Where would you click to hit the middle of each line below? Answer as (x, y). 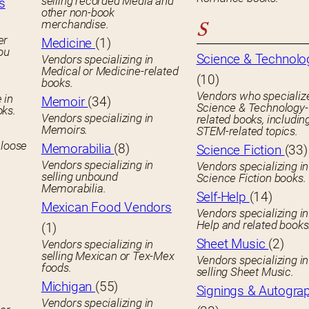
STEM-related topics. (247, 131)
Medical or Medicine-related (110, 71)
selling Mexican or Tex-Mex (108, 256)
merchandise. (75, 24)
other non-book (78, 13)
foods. (56, 268)
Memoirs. (64, 130)
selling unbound (79, 177)
